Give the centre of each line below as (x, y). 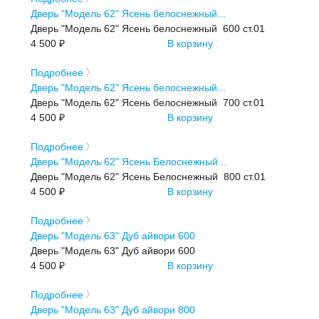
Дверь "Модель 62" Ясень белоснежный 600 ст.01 (148, 28)
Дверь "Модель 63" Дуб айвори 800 (113, 309)
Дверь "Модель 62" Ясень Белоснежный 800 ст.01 (148, 176)
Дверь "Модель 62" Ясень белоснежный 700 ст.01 (148, 102)
